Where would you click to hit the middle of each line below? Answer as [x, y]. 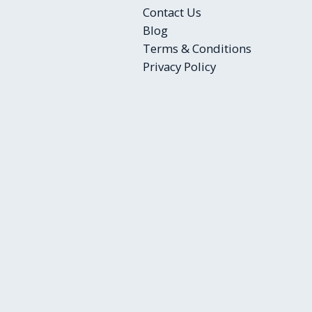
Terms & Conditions [197, 48]
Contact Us [172, 12]
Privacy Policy [180, 66]
